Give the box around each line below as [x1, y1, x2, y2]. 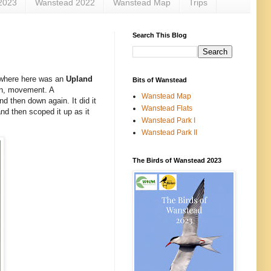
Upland [66, 74, 93, 84]
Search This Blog [132, 31, 187, 39]
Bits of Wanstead [132, 76, 187, 83]
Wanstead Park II [142, 128, 197, 137]
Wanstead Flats [142, 103, 192, 113]
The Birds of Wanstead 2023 [132, 156, 221, 164]
